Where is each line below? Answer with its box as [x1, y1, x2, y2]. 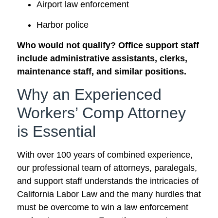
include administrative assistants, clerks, [17, 53, 187, 63]
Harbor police [36, 19, 89, 30]
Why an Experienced [17, 86, 162, 104]
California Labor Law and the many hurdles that [17, 189, 201, 200]
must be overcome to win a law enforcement [17, 202, 188, 213]
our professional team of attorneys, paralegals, [17, 163, 197, 173]
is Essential [17, 123, 96, 141]
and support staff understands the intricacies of [17, 176, 199, 186]
